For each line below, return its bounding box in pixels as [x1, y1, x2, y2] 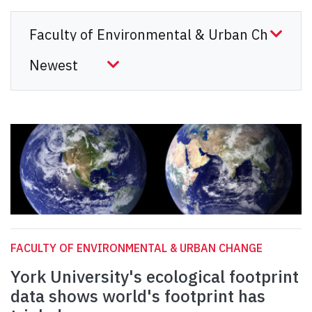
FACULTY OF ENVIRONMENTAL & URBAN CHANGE [10, 241, 263, 256]
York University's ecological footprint [10, 265, 299, 288]
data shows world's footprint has [10, 285, 265, 308]
